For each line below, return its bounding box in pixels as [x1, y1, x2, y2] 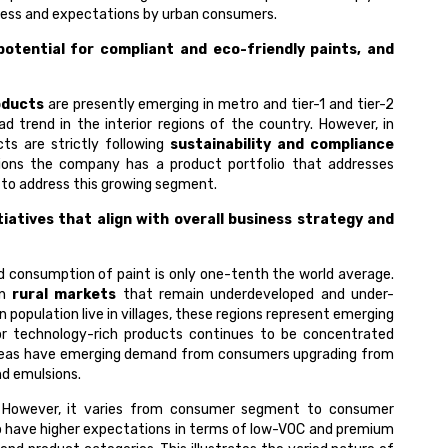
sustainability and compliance [169, 136, 395, 154]
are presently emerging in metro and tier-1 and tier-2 [43, 96, 395, 114]
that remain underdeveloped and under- [116, 286, 395, 304]
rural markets [12, 286, 117, 304]
